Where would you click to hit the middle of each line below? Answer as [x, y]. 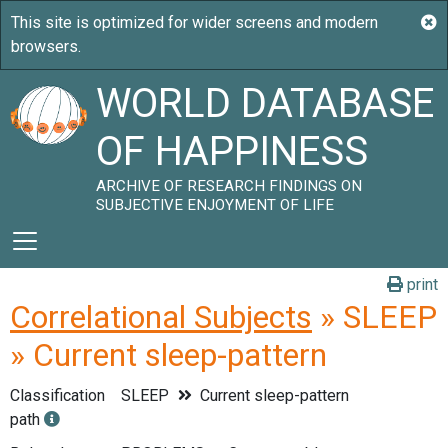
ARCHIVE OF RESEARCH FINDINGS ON [229, 186]
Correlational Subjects [161, 317]
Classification [57, 395]
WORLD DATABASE [265, 103]
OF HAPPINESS [232, 151]
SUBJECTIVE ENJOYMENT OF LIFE [215, 205]
